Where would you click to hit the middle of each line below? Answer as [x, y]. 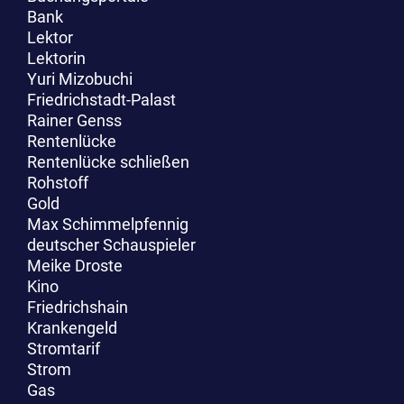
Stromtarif [64, 348]
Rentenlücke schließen [108, 161]
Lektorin [56, 58]
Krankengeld [72, 327]
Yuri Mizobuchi [80, 78]
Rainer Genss [74, 120]
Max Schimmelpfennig [108, 224]
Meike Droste [75, 265]
